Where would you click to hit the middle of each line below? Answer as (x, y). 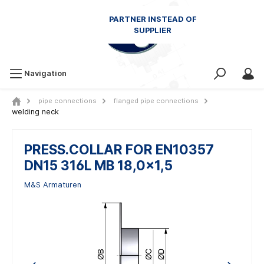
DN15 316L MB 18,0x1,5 (98, 165)
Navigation (45, 73)
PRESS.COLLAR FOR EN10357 (119, 149)
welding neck (35, 112)
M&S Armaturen (53, 185)
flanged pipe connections (156, 101)
